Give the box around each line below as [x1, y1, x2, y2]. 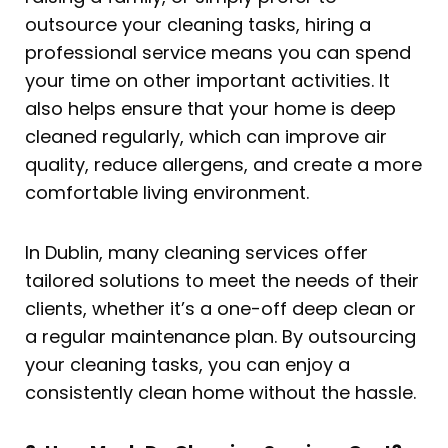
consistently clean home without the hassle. [25, 379, 416, 405]
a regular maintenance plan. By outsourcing [25, 323, 416, 349]
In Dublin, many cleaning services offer [25, 239, 368, 265]
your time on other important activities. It [25, 68, 390, 94]
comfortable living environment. [25, 180, 309, 206]
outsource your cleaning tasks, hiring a [25, 12, 371, 38]
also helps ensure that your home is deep [25, 96, 396, 122]
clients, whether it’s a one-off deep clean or [25, 295, 416, 321]
